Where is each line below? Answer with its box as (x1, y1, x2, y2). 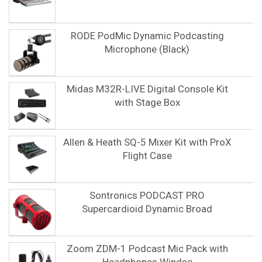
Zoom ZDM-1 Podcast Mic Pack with (66, 243, 228, 254)
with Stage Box (114, 96, 180, 108)
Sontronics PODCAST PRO (89, 189, 205, 201)
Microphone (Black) (105, 43, 189, 55)
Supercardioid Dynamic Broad (82, 203, 212, 215)
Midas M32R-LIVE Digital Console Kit (66, 83, 228, 95)
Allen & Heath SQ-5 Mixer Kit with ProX (63, 136, 232, 148)
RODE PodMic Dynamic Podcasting (70, 30, 224, 42)
